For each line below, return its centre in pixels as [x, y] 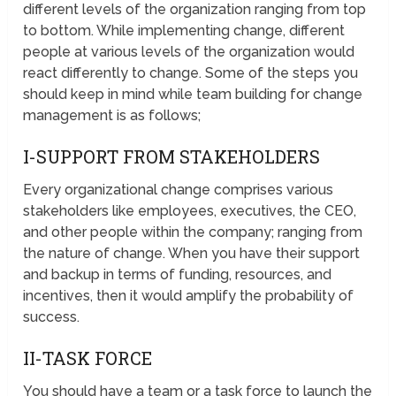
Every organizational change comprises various [179, 190]
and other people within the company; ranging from [193, 232]
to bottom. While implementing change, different [184, 31]
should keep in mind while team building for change [193, 95]
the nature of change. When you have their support [192, 254]
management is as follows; [112, 116]
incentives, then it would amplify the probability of [189, 296]
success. [52, 317]
